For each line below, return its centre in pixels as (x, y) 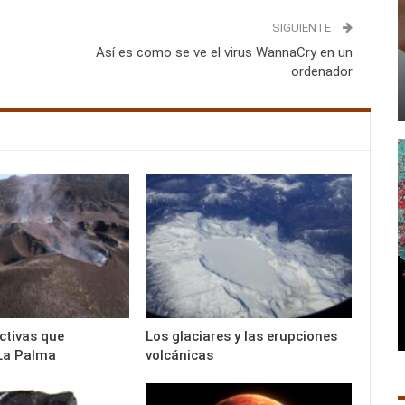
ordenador (321, 71)
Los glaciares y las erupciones (242, 337)
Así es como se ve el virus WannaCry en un (224, 52)
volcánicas (180, 356)
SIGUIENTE (302, 27)
